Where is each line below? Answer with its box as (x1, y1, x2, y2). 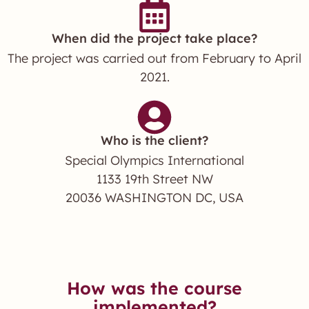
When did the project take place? (52, 30, 257, 46)
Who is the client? (101, 132, 208, 148)
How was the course (67, 277, 242, 299)
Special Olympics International (65, 152, 244, 168)
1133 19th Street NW (96, 171, 213, 187)
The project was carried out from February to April (8, 50, 301, 66)
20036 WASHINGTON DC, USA (66, 190, 243, 206)
